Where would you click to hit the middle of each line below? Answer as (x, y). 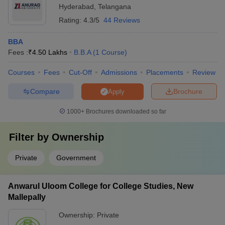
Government (76, 158)
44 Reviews (122, 20)
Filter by (30, 137)
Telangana (115, 7)
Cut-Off (80, 72)
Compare (45, 91)
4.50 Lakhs (50, 52)
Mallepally (27, 197)
